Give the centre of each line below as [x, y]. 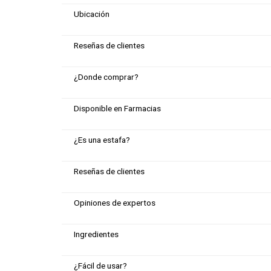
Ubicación [92, 14]
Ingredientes [96, 234]
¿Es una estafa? [102, 139]
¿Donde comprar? [106, 77]
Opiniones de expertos [115, 202]
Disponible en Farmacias [117, 108]
